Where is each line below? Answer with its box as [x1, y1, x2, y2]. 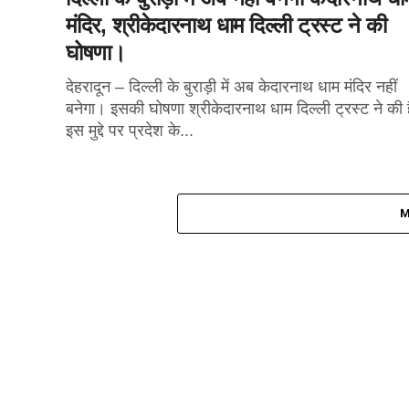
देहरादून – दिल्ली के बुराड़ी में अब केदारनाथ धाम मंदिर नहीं [66, 78, 397, 96]
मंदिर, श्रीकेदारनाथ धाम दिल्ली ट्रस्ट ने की [66, 13, 387, 37]
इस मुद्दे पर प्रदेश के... [66, 121, 194, 140]
